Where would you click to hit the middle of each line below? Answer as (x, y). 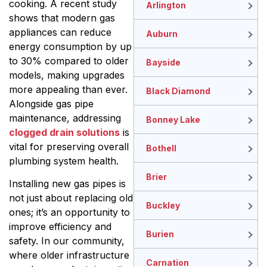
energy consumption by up (70, 46)
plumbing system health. (64, 161)
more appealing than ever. (68, 89)
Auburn (162, 34)
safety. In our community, (67, 241)
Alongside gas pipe (51, 103)
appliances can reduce (60, 32)
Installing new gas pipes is (67, 184)
